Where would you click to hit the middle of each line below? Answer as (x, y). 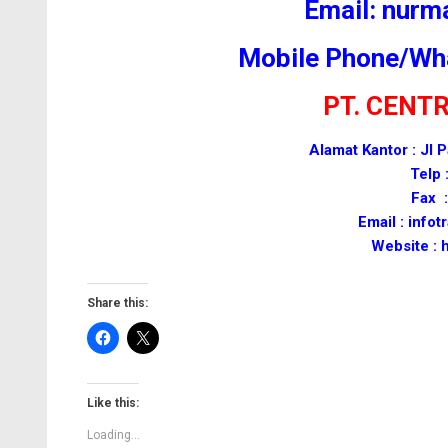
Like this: (113, 403)
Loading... (113, 435)
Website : (406, 246)
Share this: (117, 303)
